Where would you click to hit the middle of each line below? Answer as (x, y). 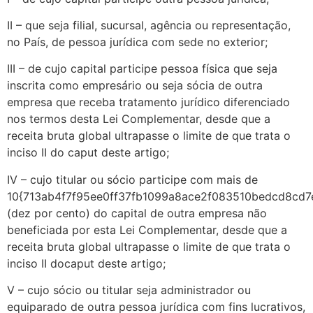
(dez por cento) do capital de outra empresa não (137, 213)
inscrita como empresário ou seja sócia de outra (135, 86)
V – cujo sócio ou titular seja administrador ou (129, 290)
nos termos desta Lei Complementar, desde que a (139, 119)
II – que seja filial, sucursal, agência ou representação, (149, 26)
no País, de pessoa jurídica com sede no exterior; (137, 42)
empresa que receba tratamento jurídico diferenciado (148, 102)
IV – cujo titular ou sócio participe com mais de (132, 179)
